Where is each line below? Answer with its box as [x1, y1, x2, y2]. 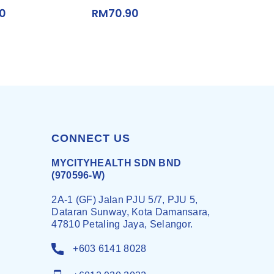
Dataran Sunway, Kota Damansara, [51, 207, 210, 217]
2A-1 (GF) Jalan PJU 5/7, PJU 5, [51, 194, 198, 205]
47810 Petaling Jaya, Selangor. [51, 219, 193, 229]
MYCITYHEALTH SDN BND [51, 158, 182, 168]
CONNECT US [51, 132, 131, 144]
